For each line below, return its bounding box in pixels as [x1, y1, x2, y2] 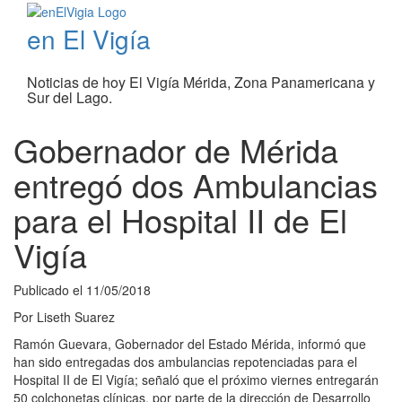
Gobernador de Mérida [13, 127, 338, 173]
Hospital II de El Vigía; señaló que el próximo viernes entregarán [13, 371, 379, 389]
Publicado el [13, 281, 86, 300]
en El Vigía [27, 21, 151, 57]
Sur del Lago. [27, 87, 112, 109]
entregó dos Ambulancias [13, 162, 378, 208]
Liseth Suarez [37, 308, 115, 327]
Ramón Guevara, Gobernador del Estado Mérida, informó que [13, 335, 366, 354]
